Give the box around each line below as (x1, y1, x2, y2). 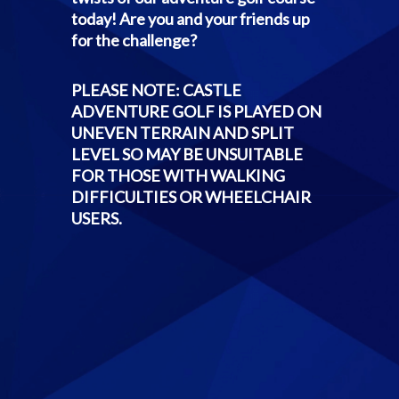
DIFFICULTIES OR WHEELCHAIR (71, 186, 311, 207)
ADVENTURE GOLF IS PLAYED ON (71, 101, 322, 121)
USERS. (71, 208, 125, 228)
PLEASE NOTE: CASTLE (71, 79, 241, 100)
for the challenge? (71, 29, 197, 50)
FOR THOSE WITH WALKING (71, 165, 285, 185)
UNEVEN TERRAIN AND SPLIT (71, 122, 294, 142)
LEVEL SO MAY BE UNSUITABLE (71, 143, 303, 164)
